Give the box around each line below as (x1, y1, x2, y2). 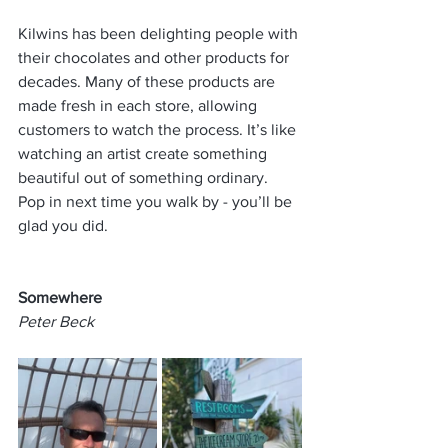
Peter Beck (18, 313, 94, 330)
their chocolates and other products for (18, 49, 293, 66)
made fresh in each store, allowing (18, 97, 261, 114)
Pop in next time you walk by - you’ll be (18, 193, 296, 210)
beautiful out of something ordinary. (18, 169, 272, 186)
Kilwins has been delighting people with (18, 25, 302, 42)
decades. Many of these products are (18, 73, 279, 90)
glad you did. (18, 217, 108, 234)
